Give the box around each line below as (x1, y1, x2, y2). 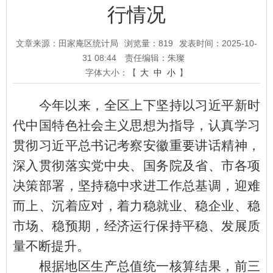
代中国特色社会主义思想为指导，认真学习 (13, 118, 260, 133)
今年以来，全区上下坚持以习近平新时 (38, 97, 260, 113)
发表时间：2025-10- (179, 38, 257, 48)
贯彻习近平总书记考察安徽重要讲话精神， (13, 138, 260, 153)
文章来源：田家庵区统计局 (16, 38, 118, 48)
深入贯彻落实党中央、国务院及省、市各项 (13, 158, 260, 173)
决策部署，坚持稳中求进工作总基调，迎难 (13, 178, 260, 193)
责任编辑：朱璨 (125, 52, 185, 63)
